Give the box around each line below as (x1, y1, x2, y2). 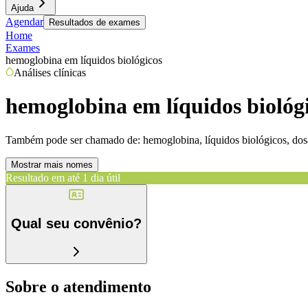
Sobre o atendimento (5, 277, 151, 296)
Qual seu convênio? (11, 216, 142, 232)
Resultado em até (5, 171, 80, 184)
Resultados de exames (49, 17, 140, 27)
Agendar (5, 16, 43, 27)
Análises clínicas (14, 67, 86, 78)
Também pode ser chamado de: (5, 133, 140, 146)
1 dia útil (82, 171, 120, 184)
